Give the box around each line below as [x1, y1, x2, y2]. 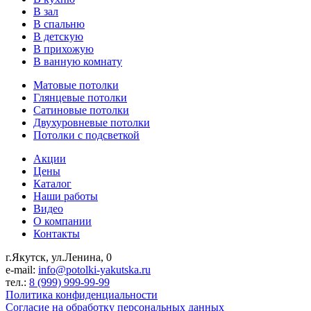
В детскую [33, 30, 83, 42]
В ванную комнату [33, 55, 122, 67]
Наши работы [33, 190, 98, 202]
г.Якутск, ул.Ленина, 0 [6, 251, 112, 263]
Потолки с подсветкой [33, 128, 140, 141]
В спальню [33, 17, 85, 30]
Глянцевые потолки [33, 91, 127, 103]
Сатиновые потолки [33, 103, 129, 116]
